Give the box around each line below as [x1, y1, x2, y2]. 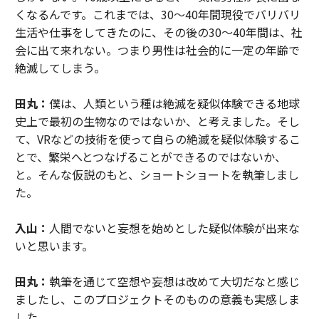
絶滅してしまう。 [14, 59, 105, 76]
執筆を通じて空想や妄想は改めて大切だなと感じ [48, 273, 300, 290]
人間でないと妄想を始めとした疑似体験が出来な [48, 219, 300, 236]
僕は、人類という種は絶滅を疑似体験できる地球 [48, 95, 300, 112]
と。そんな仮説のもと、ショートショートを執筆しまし [14, 166, 299, 183]
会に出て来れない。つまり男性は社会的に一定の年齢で [14, 41, 300, 58]
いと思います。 [14, 237, 93, 254]
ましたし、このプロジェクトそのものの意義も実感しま [14, 291, 300, 308]
